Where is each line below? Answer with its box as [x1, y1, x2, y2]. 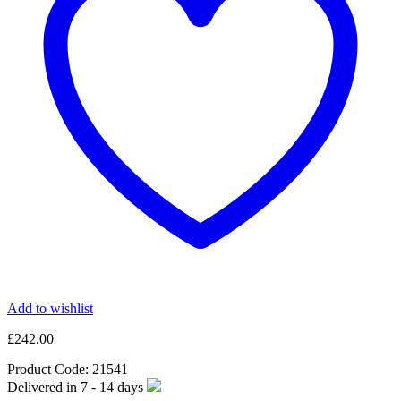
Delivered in [7, 379, 81, 395]
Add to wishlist [7, 300, 93, 316]
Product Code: [7, 361, 92, 377]
